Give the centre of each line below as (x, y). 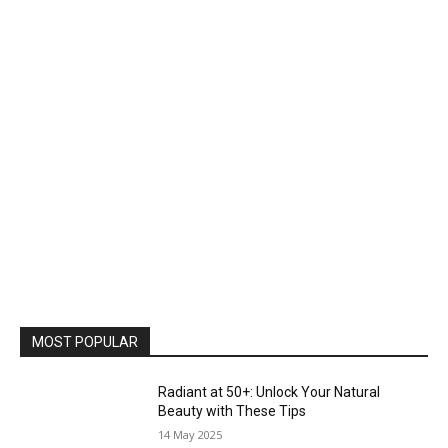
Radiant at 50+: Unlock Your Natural (269, 392)
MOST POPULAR (85, 342)
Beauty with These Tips (232, 411)
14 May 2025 (190, 435)
